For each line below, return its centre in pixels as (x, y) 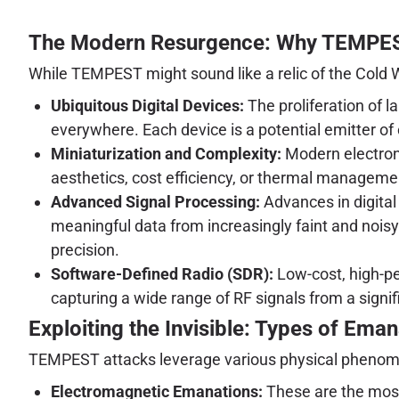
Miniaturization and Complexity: (166, 153)
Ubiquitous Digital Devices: (147, 105)
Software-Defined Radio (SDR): (162, 273)
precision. (85, 249)
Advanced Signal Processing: (155, 201)
